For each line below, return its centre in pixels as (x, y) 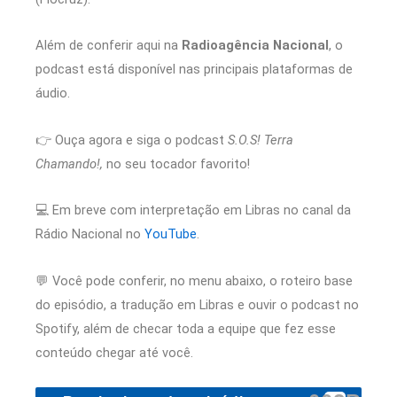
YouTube (171, 234)
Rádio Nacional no (90, 234)
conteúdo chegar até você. (114, 352)
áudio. (53, 93)
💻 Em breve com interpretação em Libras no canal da (193, 210)
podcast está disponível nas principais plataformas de (194, 70)
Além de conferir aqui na (109, 46)
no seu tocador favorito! (178, 163)
